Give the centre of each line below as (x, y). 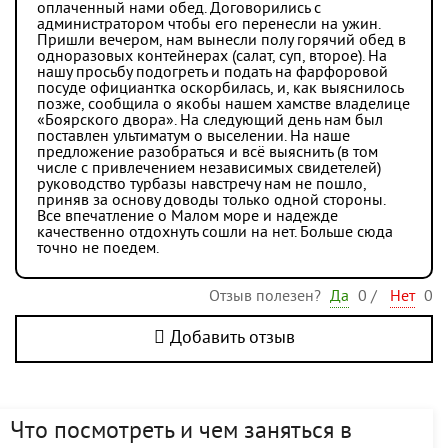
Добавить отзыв (229, 338)
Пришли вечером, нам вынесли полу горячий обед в (221, 41)
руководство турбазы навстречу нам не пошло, (201, 185)
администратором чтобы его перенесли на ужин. (208, 25)
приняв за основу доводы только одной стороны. (211, 201)
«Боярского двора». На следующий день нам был (210, 121)
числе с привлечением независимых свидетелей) (209, 169)
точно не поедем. (98, 249)
